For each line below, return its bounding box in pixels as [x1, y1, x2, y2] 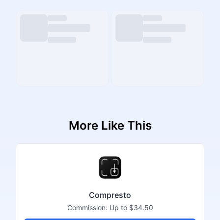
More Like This [68, 118, 152, 133]
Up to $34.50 [109, 203, 153, 212]
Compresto [89, 190, 131, 200]
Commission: [67, 203, 110, 212]
